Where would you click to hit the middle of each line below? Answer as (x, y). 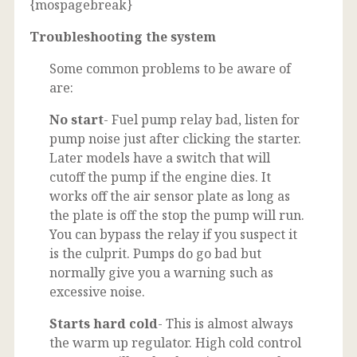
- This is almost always (226, 323)
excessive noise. (97, 291)
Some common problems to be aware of (170, 68)
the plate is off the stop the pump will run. (177, 215)
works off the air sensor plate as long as (170, 196)
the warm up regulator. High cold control (175, 342)
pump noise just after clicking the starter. (175, 138)
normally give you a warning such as (161, 272)
